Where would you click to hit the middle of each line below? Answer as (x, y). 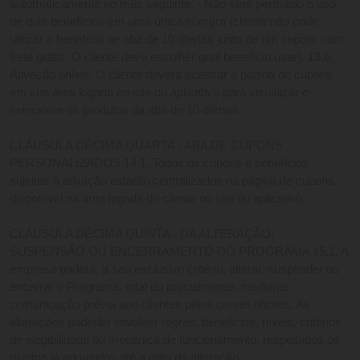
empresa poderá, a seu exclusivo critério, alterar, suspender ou (174, 270)
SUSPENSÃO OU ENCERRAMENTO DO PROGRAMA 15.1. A (179, 252)
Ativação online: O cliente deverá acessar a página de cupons (171, 75)
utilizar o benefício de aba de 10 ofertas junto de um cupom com (177, 40)
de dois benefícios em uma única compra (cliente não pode (164, 22)
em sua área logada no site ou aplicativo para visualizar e (159, 93)
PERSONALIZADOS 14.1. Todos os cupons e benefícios (159, 164)
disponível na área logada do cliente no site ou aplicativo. (157, 199)
